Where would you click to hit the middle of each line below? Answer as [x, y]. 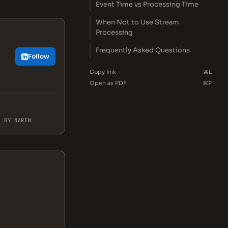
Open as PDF [108, 83]
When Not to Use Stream [137, 22]
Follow [39, 56]
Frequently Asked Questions [143, 50]
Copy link [103, 72]
